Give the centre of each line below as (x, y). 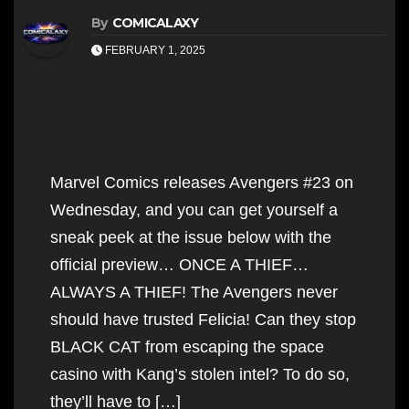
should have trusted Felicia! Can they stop (203, 319)
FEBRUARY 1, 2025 (154, 50)
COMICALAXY (155, 22)
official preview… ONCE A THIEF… (179, 264)
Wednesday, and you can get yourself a (194, 210)
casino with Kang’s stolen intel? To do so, (200, 374)
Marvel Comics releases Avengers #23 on (202, 182)
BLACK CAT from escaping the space (187, 346)
